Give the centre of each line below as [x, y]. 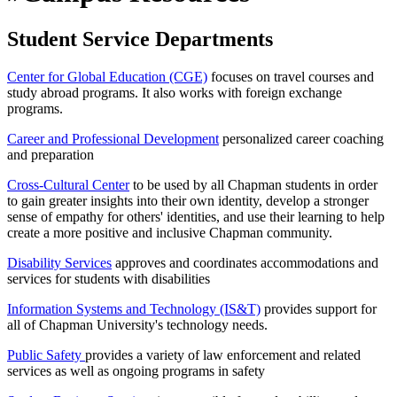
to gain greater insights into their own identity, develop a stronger [188, 201]
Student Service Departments [140, 39]
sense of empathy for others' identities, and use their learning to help [196, 217]
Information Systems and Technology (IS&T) [134, 309]
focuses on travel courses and [291, 77]
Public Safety [46, 355]
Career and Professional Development [113, 139]
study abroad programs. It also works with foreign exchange [175, 93]
